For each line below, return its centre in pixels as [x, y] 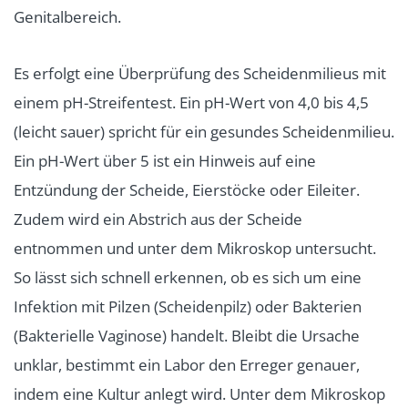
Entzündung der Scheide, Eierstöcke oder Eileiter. [187, 190]
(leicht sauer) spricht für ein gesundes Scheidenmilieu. [204, 132]
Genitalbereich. [67, 17]
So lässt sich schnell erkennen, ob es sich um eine [188, 278]
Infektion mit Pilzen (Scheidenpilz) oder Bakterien [188, 307]
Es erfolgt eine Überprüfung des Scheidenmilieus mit [200, 74]
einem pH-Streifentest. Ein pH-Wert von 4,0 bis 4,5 [191, 103]
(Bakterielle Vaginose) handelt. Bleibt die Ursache [187, 336]
